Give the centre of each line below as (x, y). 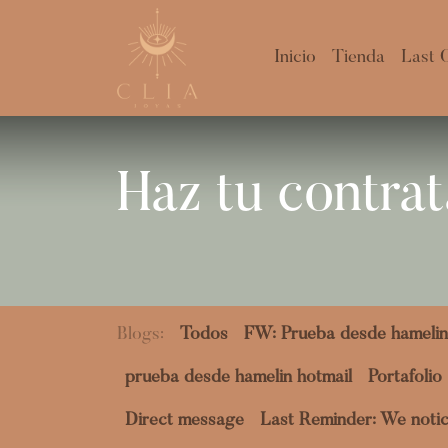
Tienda (358, 57)
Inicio (294, 57)
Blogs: (140, 335)
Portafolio (405, 378)
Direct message (184, 421)
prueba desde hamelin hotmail (238, 378)
